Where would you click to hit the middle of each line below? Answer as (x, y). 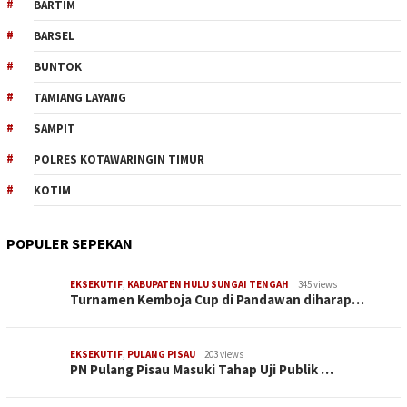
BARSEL (54, 35)
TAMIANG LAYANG (80, 97)
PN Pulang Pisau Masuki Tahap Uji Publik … (202, 369)
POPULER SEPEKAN (69, 243)
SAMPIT (55, 128)
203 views (224, 354)
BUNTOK (58, 66)
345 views (318, 284)
